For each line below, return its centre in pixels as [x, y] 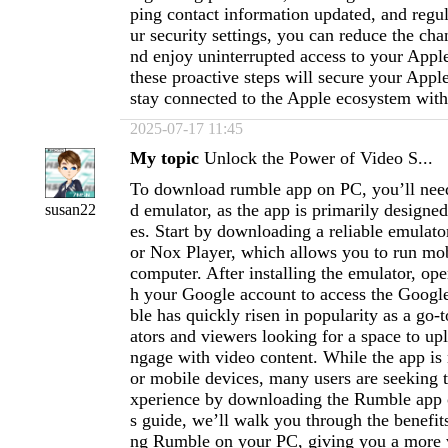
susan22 [70, 209]
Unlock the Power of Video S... [318, 158]
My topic [164, 158]
